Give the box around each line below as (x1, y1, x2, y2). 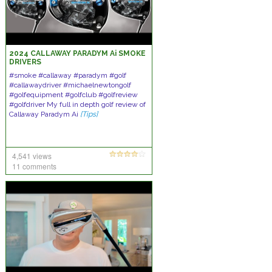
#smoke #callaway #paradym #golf (8, 71, 126, 80)
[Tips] (80, 110, 98, 118)
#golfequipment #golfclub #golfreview (8, 90, 138, 99)
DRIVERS (8, 58, 41, 66)
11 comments (12, 161, 56, 171)
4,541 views (12, 151, 52, 161)
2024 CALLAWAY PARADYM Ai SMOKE (8, 49, 146, 58)
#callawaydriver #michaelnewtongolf (8, 81, 131, 89)
